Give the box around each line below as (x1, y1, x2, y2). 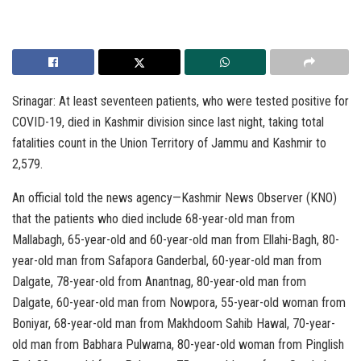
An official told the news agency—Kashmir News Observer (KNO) (12, 190, 337, 206)
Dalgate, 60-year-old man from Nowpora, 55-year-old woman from (12, 295, 346, 311)
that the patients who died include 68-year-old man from (12, 211, 295, 227)
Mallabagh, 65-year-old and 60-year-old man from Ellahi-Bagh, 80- (12, 232, 339, 248)
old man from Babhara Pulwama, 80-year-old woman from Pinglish (12, 337, 344, 353)
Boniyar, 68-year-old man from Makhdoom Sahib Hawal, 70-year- (12, 316, 335, 332)
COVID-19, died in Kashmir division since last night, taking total (12, 114, 324, 131)
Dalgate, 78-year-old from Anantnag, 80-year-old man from (12, 274, 306, 290)
